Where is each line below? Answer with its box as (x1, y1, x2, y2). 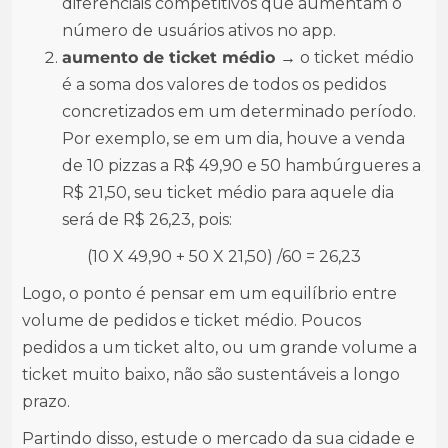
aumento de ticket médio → (62, 48, 296, 67)
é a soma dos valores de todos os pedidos (62, 75, 386, 94)
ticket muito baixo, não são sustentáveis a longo (22, 365, 400, 384)
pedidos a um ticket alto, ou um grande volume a (22, 338, 417, 357)
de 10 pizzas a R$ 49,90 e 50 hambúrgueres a (62, 156, 421, 175)
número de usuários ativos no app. (62, 21, 336, 40)
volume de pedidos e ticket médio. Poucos (22, 311, 361, 330)
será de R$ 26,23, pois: (62, 210, 232, 229)
